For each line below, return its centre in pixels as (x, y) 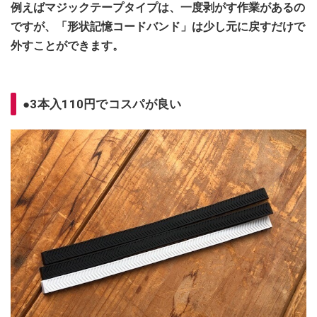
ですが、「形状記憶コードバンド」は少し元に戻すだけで (158, 26)
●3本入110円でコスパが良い (104, 104)
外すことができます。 (67, 45)
